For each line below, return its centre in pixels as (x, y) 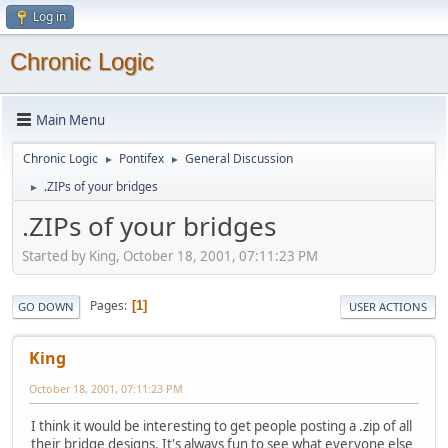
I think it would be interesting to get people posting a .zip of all (221, 425)
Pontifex (141, 158)
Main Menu (70, 119)
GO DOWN (46, 306)
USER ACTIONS (388, 306)
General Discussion (239, 158)
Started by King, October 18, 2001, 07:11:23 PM (170, 255)
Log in (49, 16)
